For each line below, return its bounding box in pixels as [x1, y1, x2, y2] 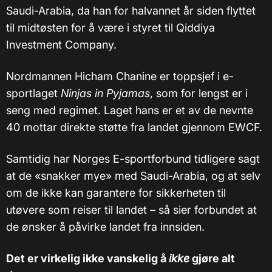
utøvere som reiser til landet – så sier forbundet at [6, 203, 257, 217]
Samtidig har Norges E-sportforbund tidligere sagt [6, 152, 260, 166]
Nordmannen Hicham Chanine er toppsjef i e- [6, 70, 234, 83]
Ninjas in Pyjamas [61, 87, 150, 100]
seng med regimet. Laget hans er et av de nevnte [6, 104, 253, 117]
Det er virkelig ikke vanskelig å [6, 252, 169, 265]
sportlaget [6, 87, 61, 100]
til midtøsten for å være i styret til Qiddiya [6, 21, 215, 35]
